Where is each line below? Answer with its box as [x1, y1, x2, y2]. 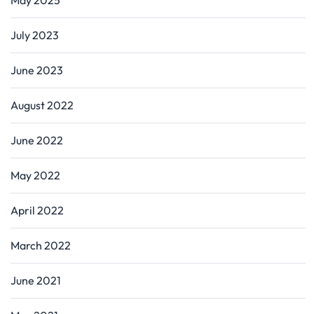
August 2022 [11, 97, 74, 112]
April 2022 [11, 203, 64, 217]
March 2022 [11, 238, 71, 252]
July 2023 [11, 27, 59, 42]
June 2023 [11, 62, 63, 77]
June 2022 [11, 132, 63, 147]
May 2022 [11, 168, 60, 182]
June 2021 [11, 273, 61, 287]
